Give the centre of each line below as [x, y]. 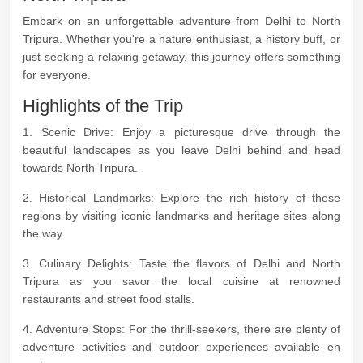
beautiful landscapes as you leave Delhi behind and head [181, 150]
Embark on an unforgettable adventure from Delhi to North [181, 21]
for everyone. [57, 75]
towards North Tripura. [80, 168]
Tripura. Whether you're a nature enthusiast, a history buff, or [181, 39]
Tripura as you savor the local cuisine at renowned [181, 281]
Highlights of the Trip [103, 106]
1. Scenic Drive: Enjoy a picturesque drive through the [181, 132]
